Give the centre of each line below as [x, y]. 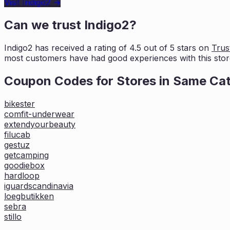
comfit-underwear [39, 114]
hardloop [22, 175]
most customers [35, 58]
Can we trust [44, 25]
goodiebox [24, 165]
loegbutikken [29, 196]
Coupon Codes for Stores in [89, 81]
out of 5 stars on [175, 47]
